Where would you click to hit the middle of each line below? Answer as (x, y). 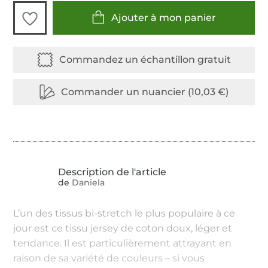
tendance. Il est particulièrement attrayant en (123, 243)
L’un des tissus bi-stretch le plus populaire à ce (124, 213)
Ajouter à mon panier (163, 18)
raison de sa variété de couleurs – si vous (109, 258)
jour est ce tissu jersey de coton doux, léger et (123, 228)
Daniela (87, 183)
